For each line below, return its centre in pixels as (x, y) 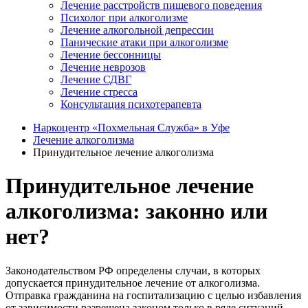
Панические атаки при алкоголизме (144, 42)
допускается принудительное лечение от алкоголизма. (133, 283)
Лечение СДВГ (96, 79)
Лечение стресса (99, 92)
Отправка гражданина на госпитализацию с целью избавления (153, 295)
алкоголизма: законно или (136, 211)
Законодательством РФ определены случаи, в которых (133, 270)
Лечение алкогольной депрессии (137, 30)
